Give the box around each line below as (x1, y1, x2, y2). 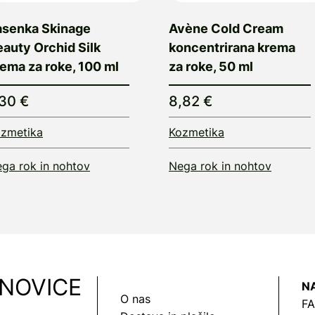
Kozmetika (169, 124, 224, 139)
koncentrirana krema (169, 39, 295, 55)
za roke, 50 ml (169, 58, 253, 74)
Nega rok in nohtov (169, 158, 271, 173)
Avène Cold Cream (169, 20, 283, 36)
